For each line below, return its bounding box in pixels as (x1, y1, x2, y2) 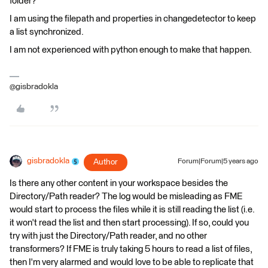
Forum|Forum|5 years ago (178, 158, 258, 166)
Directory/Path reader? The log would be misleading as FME (10, 192, 242, 202)
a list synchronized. (10, 28, 84, 37)
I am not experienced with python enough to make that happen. (10, 45, 252, 55)
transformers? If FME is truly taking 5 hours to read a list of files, (10, 245, 252, 254)
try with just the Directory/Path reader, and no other (10, 232, 207, 241)
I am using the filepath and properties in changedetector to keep (10, 14, 256, 24)
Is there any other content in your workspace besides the (10, 179, 228, 188)
